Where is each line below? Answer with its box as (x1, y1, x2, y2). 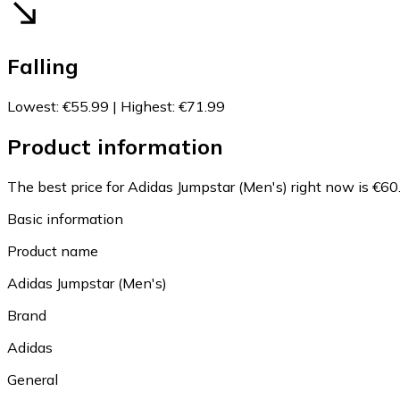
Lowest (7, 96, 56, 115)
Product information (7, 132, 223, 160)
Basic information (7, 209, 123, 228)
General (7, 370, 58, 388)
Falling (7, 52, 79, 79)
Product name (7, 241, 98, 260)
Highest (121, 96, 172, 115)
